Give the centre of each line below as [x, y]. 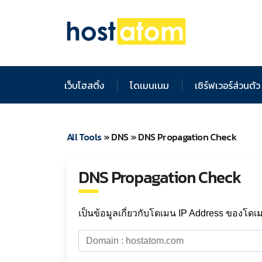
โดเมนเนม [149, 85]
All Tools [84, 137]
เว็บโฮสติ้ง [84, 85]
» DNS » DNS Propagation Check [169, 137]
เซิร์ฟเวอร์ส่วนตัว [227, 85]
